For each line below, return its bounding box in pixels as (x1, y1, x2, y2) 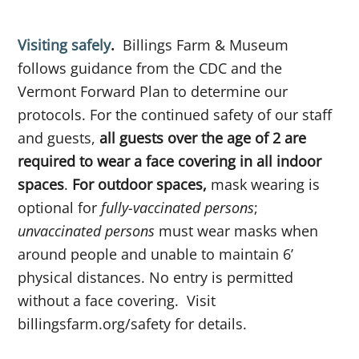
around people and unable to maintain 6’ (18, 244, 294, 264)
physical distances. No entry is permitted (18, 268, 294, 288)
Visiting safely (18, 35, 111, 55)
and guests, (18, 128, 100, 148)
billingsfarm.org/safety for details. (18, 314, 248, 334)
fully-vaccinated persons (101, 198, 255, 218)
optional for (18, 198, 102, 218)
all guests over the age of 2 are (99, 128, 307, 148)
